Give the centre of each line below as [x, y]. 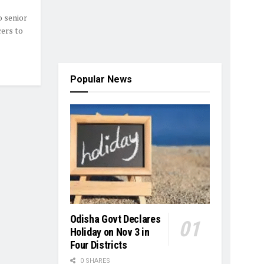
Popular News [101, 79]
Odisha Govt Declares [115, 219]
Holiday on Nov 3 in [110, 232]
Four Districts [98, 245]
